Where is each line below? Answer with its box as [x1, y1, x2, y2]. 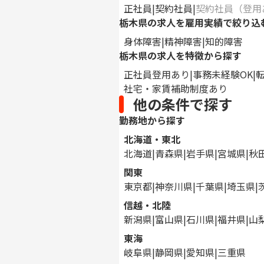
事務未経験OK [192, 67, 253, 81]
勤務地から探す [118, 113, 185, 127]
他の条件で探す [133, 94, 232, 114]
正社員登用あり [123, 67, 190, 81]
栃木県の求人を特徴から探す [118, 48, 242, 62]
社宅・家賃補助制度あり [123, 81, 227, 95]
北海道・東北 [123, 132, 180, 146]
